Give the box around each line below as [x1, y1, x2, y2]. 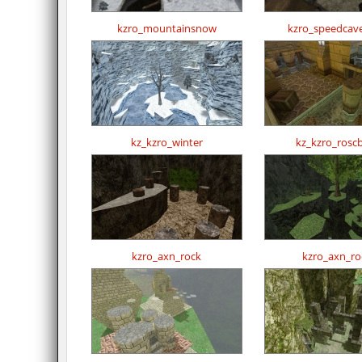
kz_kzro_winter [130, 135, 203, 150]
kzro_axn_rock [132, 249, 201, 264]
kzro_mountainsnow [116, 21, 217, 36]
